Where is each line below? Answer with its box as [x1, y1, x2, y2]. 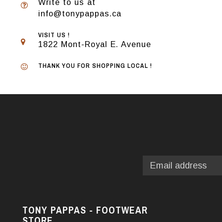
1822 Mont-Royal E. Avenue [38, 40, 151, 49]
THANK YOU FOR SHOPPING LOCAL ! [38, 61, 152, 70]
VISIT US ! [38, 31, 70, 39]
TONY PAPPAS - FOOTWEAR [22, 204, 148, 217]
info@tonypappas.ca [38, 9, 121, 18]
